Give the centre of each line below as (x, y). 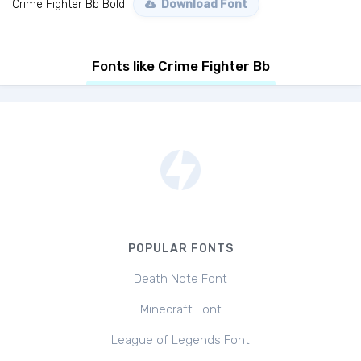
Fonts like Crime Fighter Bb (180, 66)
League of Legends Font (180, 340)
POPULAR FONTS (180, 249)
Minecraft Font (180, 309)
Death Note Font (180, 279)
